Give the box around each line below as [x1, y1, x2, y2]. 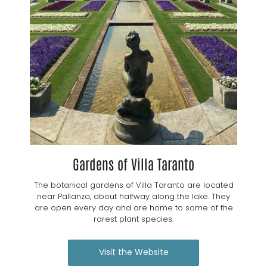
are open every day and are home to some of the [34, 202, 233, 214]
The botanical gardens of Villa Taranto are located [33, 179, 234, 191]
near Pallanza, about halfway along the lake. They [37, 191, 230, 203]
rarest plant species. [94, 213, 173, 225]
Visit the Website [98, 246, 169, 258]
